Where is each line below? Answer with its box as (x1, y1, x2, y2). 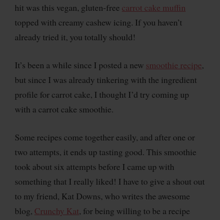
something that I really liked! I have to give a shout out (15, 175, 205, 187)
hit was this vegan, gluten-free (15, 1, 122, 14)
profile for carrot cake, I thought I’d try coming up (15, 88, 189, 101)
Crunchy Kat (34, 204, 79, 217)
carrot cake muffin (122, 1, 186, 14)
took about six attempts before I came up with (15, 160, 174, 172)
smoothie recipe (146, 59, 202, 71)
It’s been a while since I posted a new (15, 59, 146, 71)
